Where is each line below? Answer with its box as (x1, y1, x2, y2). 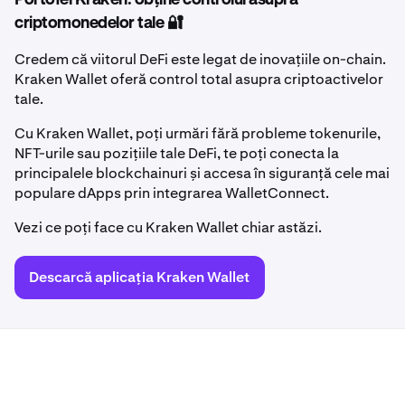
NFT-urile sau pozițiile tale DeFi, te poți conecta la (14, 143, 339, 163)
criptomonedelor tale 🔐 (14, 14, 183, 32)
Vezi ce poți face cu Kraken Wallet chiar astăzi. (14, 217, 322, 237)
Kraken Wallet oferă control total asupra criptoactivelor (14, 69, 383, 89)
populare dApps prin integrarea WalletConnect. (14, 183, 332, 202)
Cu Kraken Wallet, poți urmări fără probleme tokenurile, (14, 123, 381, 143)
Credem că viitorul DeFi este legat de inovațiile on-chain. (14, 49, 386, 69)
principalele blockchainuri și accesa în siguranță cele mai (14, 163, 390, 183)
